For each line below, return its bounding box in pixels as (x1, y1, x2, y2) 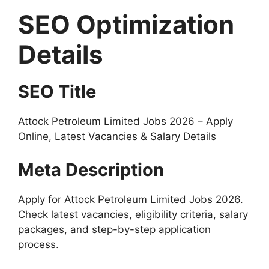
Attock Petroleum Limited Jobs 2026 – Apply (18, 115, 233, 128)
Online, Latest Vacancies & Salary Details (18, 130, 216, 143)
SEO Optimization (18, 9, 234, 40)
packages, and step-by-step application (18, 223, 211, 235)
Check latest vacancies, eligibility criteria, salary (18, 208, 248, 220)
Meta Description (18, 159, 164, 180)
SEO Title (18, 81, 96, 103)
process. (18, 238, 59, 250)
